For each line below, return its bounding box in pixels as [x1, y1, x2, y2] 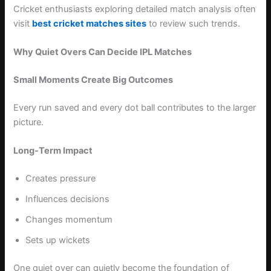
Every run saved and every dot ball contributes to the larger [13, 102, 256, 114]
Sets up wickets [25, 235, 91, 246]
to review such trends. [146, 18, 241, 29]
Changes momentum [25, 214, 113, 226]
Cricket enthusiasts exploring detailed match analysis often [13, 3, 256, 15]
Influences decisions [25, 194, 110, 205]
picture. [13, 117, 44, 128]
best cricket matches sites [32, 18, 147, 29]
